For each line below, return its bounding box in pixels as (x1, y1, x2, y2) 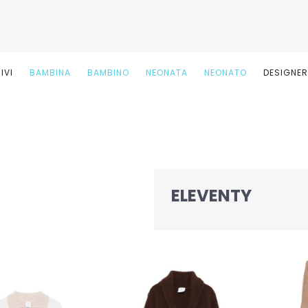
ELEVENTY (170, 184, 252, 207)
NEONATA (146, 67, 188, 78)
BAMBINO (87, 67, 129, 78)
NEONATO (204, 67, 247, 78)
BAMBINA (30, 67, 71, 78)
